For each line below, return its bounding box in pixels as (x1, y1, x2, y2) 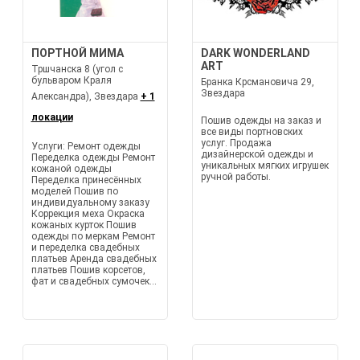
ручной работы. (201, 171, 271, 182)
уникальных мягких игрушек (201, 160, 329, 171)
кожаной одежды (31, 163, 112, 174)
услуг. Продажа (201, 137, 272, 149)
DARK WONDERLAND (201, 47, 310, 59)
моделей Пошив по (31, 186, 118, 197)
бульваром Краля (31, 75, 112, 86)
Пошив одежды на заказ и (201, 115, 321, 126)
